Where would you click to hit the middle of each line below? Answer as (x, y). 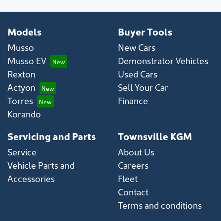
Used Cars (138, 74)
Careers (133, 165)
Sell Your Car (143, 87)
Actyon (21, 87)
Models (24, 31)
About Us (136, 152)
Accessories (31, 179)
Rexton (21, 74)
